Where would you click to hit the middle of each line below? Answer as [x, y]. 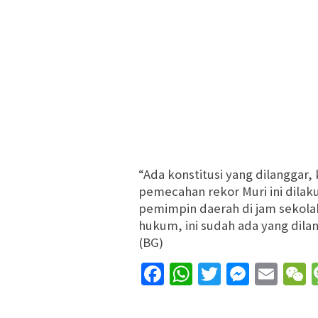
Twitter [255, 274]
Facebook [209, 274]
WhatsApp [241, 274]
